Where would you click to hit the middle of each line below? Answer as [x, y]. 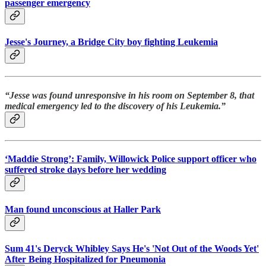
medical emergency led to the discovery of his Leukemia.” [115, 106]
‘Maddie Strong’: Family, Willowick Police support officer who [131, 159]
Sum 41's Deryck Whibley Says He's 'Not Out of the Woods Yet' [132, 248]
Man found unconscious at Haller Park [83, 209]
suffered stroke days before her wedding [85, 170]
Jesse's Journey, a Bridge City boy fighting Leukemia [111, 42]
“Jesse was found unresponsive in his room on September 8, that [129, 95]
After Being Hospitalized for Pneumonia [85, 259]
